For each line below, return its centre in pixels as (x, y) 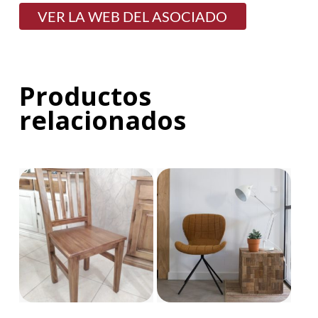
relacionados (102, 120)
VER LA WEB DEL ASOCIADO (133, 16)
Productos (85, 96)
